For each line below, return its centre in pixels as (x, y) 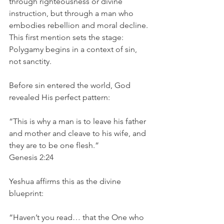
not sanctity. (30, 61)
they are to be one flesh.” (54, 145)
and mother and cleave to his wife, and (78, 133)
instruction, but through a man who (72, 13)
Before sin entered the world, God (71, 85)
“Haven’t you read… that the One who (77, 217)
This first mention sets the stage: (66, 37)
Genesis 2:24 (31, 157)
